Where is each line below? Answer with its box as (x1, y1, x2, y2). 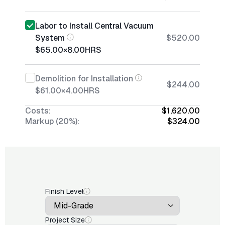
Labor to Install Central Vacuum (35, 21, 154, 31)
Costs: (25, 105, 51, 116)
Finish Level (45, 187, 83, 196)
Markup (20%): (25, 116, 79, 127)
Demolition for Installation (35, 73, 133, 84)
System (35, 33, 65, 43)
